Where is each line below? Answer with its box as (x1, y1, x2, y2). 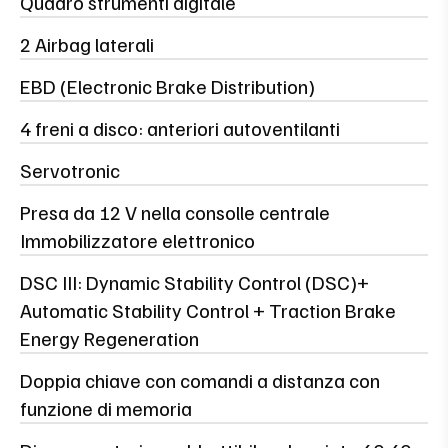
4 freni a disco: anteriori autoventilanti (20, 114, 340, 141)
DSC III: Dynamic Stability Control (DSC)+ (20, 268, 369, 295)
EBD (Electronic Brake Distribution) (20, 72, 315, 99)
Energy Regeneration (20, 324, 199, 351)
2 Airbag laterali (20, 30, 154, 57)
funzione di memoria (20, 394, 192, 421)
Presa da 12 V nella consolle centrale (20, 198, 330, 225)
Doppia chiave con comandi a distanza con (20, 366, 380, 393)
